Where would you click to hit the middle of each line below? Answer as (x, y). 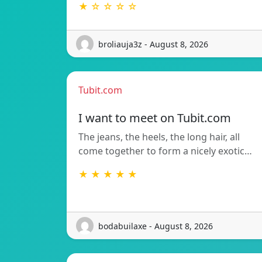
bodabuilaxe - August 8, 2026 (156, 226)
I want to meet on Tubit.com (155, 118)
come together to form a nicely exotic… (165, 151)
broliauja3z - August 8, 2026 (153, 44)
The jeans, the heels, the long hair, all (159, 137)
